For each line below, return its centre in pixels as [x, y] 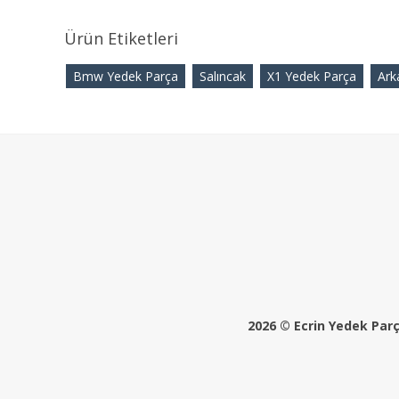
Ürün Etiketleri [121, 38]
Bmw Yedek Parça [126, 76]
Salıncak [223, 76]
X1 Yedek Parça [312, 76]
